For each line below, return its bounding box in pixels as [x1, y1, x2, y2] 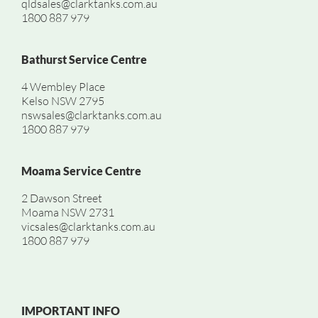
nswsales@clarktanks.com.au [21, 107, 162, 122]
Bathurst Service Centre [21, 52, 147, 66]
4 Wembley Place [21, 79, 105, 94]
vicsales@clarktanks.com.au [21, 219, 155, 234]
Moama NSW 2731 [21, 204, 114, 219]
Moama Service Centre [21, 163, 141, 177]
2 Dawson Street [21, 190, 102, 205]
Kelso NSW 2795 [21, 93, 104, 108]
